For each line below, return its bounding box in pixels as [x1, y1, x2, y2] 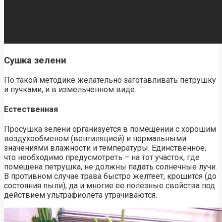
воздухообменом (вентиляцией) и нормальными [4, 134, 186, 144]
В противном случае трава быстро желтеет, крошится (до [4, 171, 217, 181]
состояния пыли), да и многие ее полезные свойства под [4, 181, 215, 191]
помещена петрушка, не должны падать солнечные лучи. [4, 162, 217, 172]
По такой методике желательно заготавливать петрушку [4, 75, 216, 85]
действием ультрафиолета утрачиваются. [4, 190, 157, 200]
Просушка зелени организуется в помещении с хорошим [4, 124, 216, 134]
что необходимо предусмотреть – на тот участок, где [4, 153, 200, 163]
